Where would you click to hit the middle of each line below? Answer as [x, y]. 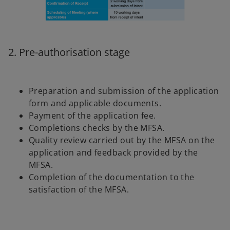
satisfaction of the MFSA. [79, 190]
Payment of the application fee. [92, 116]
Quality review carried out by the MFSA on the [122, 140]
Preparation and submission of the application [124, 91]
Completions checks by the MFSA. [97, 128]
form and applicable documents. [95, 103]
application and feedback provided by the [113, 153]
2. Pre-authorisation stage [69, 52]
